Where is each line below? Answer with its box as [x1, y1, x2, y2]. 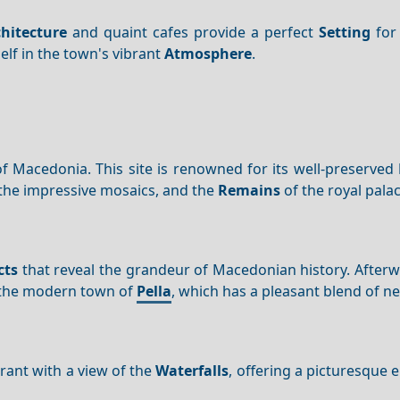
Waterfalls [155, 361, 229, 380]
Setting [319, 21, 371, 42]
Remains [218, 180, 281, 201]
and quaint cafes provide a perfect [66, 21, 320, 42]
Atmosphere [164, 43, 253, 63]
